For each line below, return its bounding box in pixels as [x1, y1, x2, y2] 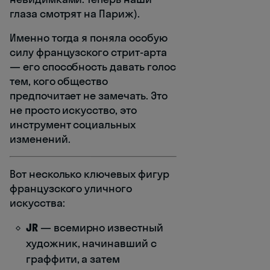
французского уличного [10, 181, 132, 195]
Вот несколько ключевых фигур [10, 166, 169, 181]
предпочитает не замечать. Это [10, 88, 168, 102]
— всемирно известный [37, 220, 163, 234]
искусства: [10, 195, 65, 210]
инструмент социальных [10, 117, 136, 131]
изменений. [10, 131, 71, 146]
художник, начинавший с [26, 236, 157, 250]
